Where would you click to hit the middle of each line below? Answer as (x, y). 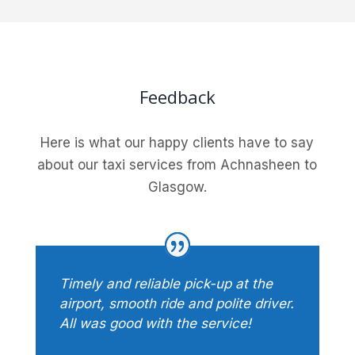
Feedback (177, 97)
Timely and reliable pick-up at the (166, 284)
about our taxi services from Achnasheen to (177, 165)
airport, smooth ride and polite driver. (176, 304)
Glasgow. (177, 187)
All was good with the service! (155, 324)
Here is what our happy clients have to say (177, 143)
